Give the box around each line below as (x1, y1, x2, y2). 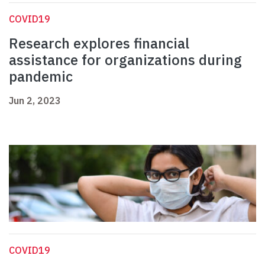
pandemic (9, 67, 73, 86)
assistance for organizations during (9, 50, 242, 70)
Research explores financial (9, 34, 189, 53)
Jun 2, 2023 (9, 95, 61, 107)
